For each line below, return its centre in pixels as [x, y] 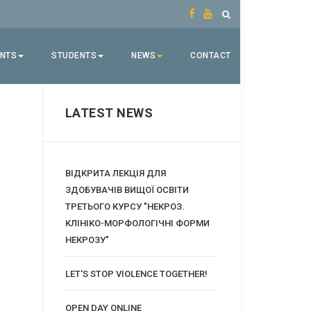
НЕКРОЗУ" [87, 239]
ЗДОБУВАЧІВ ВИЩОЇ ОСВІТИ [127, 190]
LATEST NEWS [109, 113]
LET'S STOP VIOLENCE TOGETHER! [136, 274]
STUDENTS [74, 56]
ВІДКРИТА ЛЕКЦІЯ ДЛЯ [115, 173]
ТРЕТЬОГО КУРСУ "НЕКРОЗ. [125, 206]
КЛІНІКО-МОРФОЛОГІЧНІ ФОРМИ [137, 223]
